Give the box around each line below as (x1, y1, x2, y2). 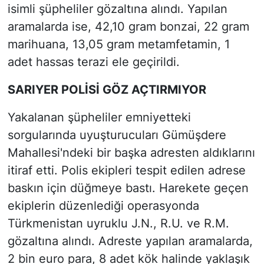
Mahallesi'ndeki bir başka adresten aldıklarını (7, 145, 255, 160)
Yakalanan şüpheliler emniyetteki (7, 110, 191, 124)
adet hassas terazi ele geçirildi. (7, 54, 180, 69)
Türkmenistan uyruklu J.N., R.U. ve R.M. (7, 216, 229, 230)
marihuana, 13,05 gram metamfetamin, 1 (7, 37, 230, 51)
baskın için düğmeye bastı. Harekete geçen (7, 180, 249, 195)
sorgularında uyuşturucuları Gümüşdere (7, 127, 226, 142)
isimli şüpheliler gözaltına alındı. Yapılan (7, 1, 227, 16)
